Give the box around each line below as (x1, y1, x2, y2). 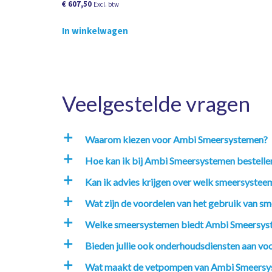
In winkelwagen (62, 24, 128, 36)
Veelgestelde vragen (62, 90, 250, 116)
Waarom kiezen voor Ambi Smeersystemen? (85, 134, 268, 146)
